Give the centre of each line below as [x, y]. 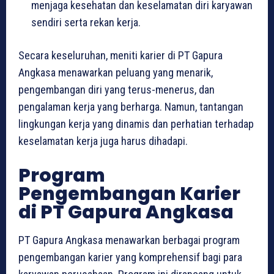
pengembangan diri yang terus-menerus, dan [117, 90]
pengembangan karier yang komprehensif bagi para [130, 257]
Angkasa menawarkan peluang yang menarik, [116, 73]
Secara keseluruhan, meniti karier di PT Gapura [120, 56]
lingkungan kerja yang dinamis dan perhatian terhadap [136, 124]
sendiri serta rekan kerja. [86, 23]
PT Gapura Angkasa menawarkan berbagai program [129, 240]
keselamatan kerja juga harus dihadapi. [103, 141]
